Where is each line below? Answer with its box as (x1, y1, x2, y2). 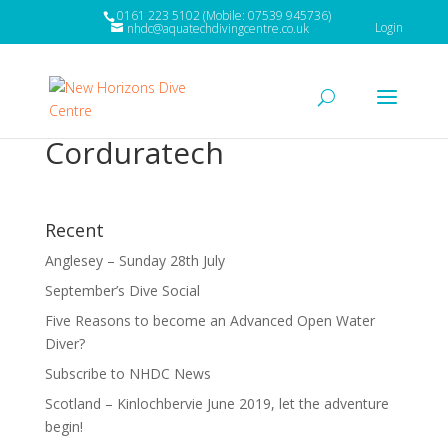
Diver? (44, 334, 85, 353)
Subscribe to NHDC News (44, 364, 211, 383)
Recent (44, 218, 104, 242)
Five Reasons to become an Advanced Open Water (44, 311, 375, 330)
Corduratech (44, 132, 224, 173)
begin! (44, 417, 83, 436)
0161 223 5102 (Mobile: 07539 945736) (117, 7, 332, 24)
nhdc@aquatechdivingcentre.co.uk (126, 20, 309, 37)
